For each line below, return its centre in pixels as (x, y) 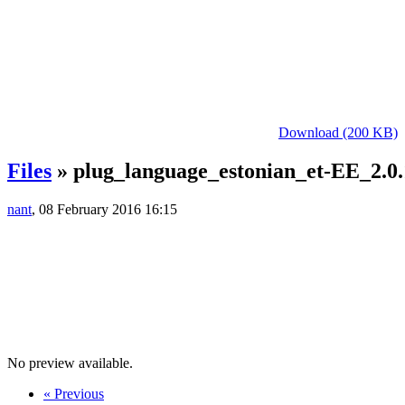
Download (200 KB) (338, 132)
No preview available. (72, 363)
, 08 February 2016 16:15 (104, 209)
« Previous (74, 393)
